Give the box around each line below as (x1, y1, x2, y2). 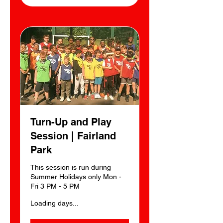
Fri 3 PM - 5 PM (30, 182, 80, 191)
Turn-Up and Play (30, 116, 111, 128)
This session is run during (30, 163, 111, 172)
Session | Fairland (30, 130, 116, 142)
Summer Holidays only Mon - (30, 173, 121, 181)
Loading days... (30, 199, 79, 208)
